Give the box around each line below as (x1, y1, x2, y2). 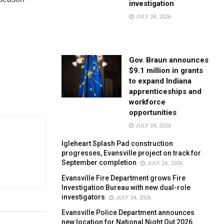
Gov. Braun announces (129, 55, 209, 64)
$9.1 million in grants (129, 65, 203, 75)
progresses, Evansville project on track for (61, 148, 201, 157)
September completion (61, 158, 137, 166)
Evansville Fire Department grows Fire (61, 173, 186, 182)
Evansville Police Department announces (61, 208, 195, 216)
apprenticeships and (129, 86, 202, 96)
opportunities (129, 107, 177, 117)
